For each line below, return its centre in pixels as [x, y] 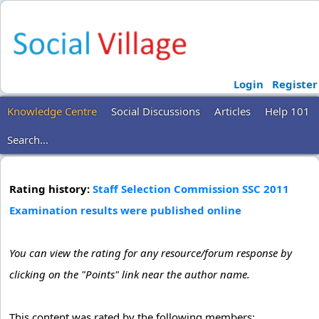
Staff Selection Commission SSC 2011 [191, 188]
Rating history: [51, 188]
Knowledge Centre [52, 111]
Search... [28, 139]
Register [294, 84]
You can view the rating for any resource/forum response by [151, 252]
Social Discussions [156, 111]
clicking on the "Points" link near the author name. [130, 274]
